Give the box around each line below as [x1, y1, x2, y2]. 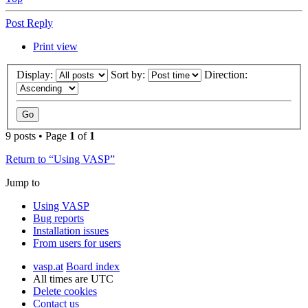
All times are [33, 273, 91, 285]
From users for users [33, 237, 121, 250]
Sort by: [111, 69, 148, 81]
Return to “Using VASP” [5, 153, 115, 166]
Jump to [5, 177, 40, 189]
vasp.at [33, 261, 63, 273]
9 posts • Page [5, 130, 69, 142]
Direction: [204, 69, 250, 81]
